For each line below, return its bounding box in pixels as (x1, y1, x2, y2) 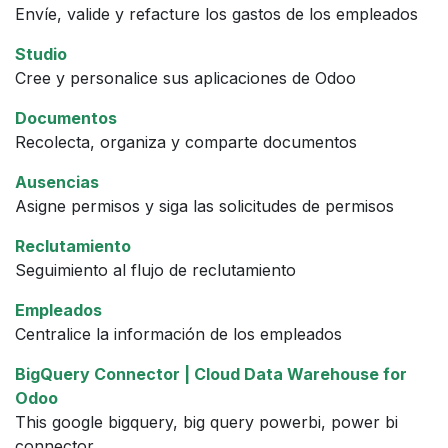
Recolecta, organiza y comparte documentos (15, 131, 357, 152)
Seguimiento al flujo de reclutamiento (15, 259, 296, 280)
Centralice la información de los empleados (15, 323, 342, 344)
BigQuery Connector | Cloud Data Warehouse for (15, 363, 407, 384)
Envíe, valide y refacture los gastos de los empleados (15, 3, 418, 24)
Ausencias (15, 171, 99, 192)
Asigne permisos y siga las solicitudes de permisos (15, 195, 394, 216)
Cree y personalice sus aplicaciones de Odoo (15, 67, 356, 88)
